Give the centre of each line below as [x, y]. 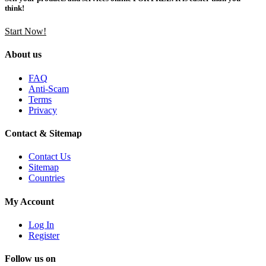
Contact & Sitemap [43, 134]
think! [15, 8]
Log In [41, 224]
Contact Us [50, 157]
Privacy [43, 110]
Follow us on [30, 259]
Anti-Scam [49, 88]
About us [23, 55]
